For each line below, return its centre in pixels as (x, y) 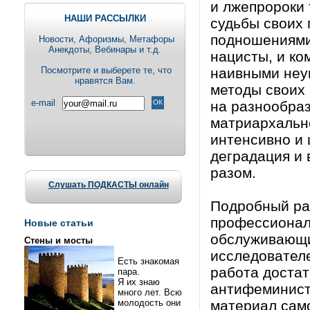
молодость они (149, 303)
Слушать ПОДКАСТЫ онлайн (108, 185)
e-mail (43, 103)
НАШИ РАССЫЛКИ (105, 18)
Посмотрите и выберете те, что (105, 70)
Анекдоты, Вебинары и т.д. (105, 49)
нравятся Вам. (105, 81)
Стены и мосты (58, 240)
